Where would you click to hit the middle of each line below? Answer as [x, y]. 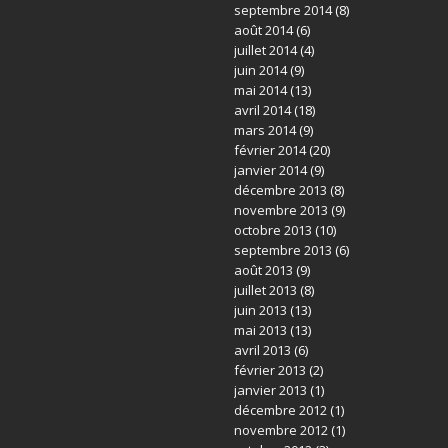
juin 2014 [260, 70]
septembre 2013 [282, 250]
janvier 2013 [270, 390]
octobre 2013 [272, 230]
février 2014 [269, 150]
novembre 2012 [280, 430]
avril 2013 [262, 350]
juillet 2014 [265, 50]
